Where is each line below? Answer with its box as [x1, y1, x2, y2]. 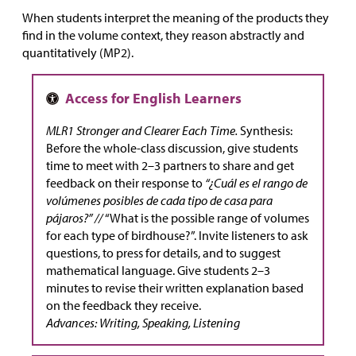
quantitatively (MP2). [22, 44, 133, 61]
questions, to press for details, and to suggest [46, 245, 281, 261]
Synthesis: [238, 122, 292, 139]
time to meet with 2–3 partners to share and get [46, 157, 294, 174]
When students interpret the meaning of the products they [22, 10, 329, 26]
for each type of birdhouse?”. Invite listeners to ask [46, 227, 308, 244]
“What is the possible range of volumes [105, 210, 309, 226]
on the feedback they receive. [46, 297, 201, 314]
